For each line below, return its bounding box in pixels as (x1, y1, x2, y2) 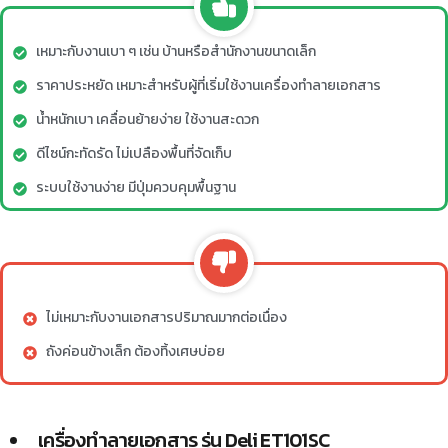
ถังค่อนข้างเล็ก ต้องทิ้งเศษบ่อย (45, 341, 225, 363)
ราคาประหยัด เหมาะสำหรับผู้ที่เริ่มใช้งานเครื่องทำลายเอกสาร (35, 75, 381, 97)
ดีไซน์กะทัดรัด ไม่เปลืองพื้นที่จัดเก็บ (35, 143, 232, 165)
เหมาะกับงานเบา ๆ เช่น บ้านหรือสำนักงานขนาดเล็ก (35, 41, 316, 63)
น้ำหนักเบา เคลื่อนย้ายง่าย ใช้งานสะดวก (35, 109, 259, 131)
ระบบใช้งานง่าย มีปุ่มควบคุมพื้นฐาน (35, 177, 236, 199)
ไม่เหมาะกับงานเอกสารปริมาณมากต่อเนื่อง (45, 307, 287, 329)
